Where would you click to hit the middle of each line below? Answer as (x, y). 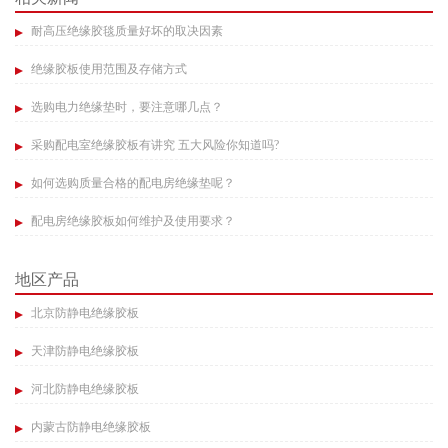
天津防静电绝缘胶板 (83, 351)
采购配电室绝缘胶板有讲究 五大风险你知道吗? (153, 145)
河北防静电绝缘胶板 (83, 389)
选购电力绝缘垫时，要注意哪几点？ (125, 107)
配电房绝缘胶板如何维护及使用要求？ (131, 221)
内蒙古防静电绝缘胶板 (89, 427)
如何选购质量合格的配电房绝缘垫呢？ (131, 183)
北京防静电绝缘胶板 (83, 313)
